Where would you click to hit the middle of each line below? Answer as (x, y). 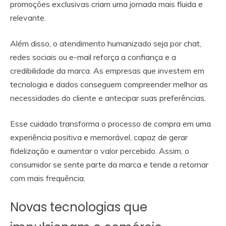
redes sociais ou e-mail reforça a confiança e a (93, 57)
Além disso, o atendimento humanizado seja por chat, (106, 43)
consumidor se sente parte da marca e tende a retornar (109, 164)
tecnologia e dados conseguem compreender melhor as (109, 84)
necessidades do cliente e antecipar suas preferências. (109, 98)
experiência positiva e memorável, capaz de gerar (99, 137)
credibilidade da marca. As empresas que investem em (107, 70)
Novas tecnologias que (79, 207)
